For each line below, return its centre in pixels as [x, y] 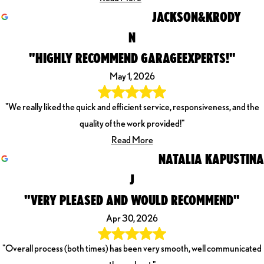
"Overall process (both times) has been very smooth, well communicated [132, 248]
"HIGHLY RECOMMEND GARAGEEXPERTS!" [132, 58]
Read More [132, 140]
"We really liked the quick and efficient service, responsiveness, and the [132, 107]
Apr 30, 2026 [132, 218]
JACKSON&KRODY [197, 17]
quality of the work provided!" [132, 123]
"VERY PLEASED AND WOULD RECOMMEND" [132, 199]
